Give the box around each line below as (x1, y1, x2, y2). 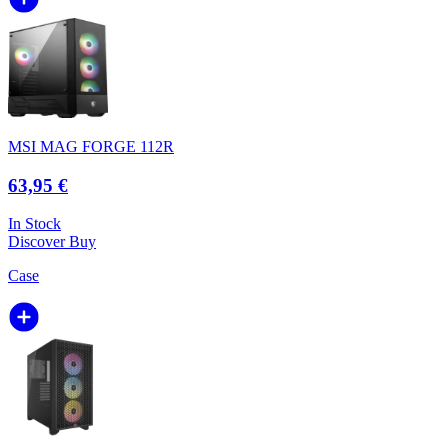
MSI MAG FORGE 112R (8, 138, 174, 156)
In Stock (8, 215, 61, 233)
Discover (8, 233, 69, 251)
